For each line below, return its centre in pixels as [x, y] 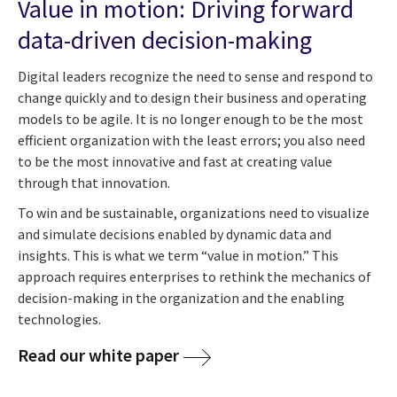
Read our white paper [98, 355]
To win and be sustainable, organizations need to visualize [194, 212]
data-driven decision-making [165, 39]
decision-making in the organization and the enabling [181, 297]
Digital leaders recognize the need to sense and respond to [195, 76]
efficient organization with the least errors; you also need [191, 140]
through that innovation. [94, 182]
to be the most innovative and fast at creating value [175, 161]
